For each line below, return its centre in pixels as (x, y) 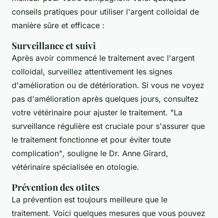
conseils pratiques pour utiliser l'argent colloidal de (105, 12)
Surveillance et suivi (54, 46)
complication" (37, 154)
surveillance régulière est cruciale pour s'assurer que (108, 126)
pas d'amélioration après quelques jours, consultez (105, 99)
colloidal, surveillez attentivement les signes (92, 72)
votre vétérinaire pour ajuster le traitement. (91, 113)
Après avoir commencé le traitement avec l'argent (103, 58)
